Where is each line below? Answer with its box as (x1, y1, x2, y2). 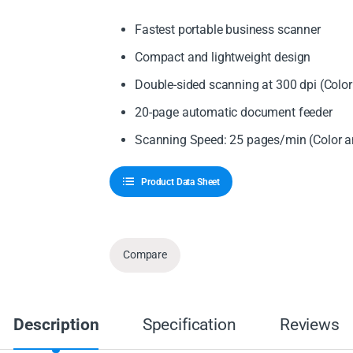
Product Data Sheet (140, 176, 221, 188)
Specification (142, 315, 236, 335)
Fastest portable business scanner (135, 22, 321, 38)
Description (13, 315, 99, 335)
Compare (123, 248, 167, 262)
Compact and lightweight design (135, 50, 311, 65)
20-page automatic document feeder (135, 105, 333, 121)
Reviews (279, 315, 340, 335)
